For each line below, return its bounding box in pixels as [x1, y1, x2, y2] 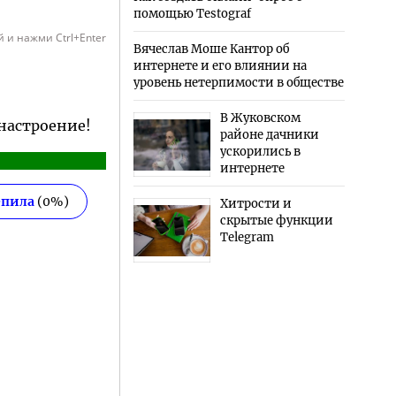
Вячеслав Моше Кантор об [133, 42, 289, 57]
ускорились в [219, 144, 301, 160]
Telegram [219, 230, 274, 246]
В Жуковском [219, 110, 301, 126]
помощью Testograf [133, 6, 251, 22]
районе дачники [219, 127, 319, 143]
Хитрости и [219, 196, 292, 212]
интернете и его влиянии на [133, 58, 307, 74]
